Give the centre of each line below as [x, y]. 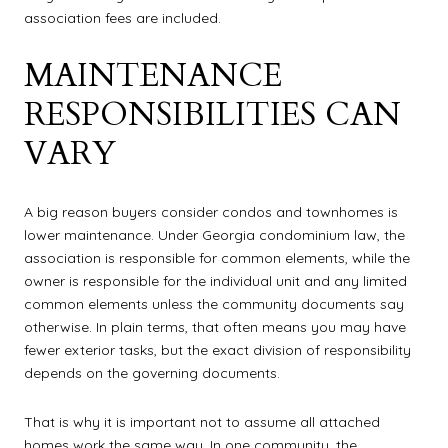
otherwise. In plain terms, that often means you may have [215, 326]
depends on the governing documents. [152, 372]
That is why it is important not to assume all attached [202, 422]
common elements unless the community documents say [214, 303]
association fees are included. [122, 18]
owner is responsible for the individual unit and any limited [215, 280]
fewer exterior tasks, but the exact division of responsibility [217, 349]
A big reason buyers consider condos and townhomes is [211, 211]
